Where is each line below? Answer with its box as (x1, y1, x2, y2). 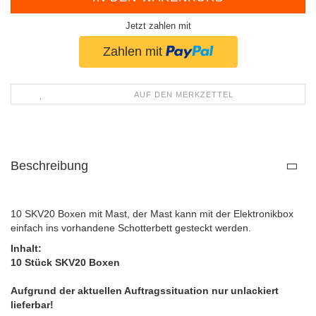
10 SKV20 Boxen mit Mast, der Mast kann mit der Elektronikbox (11, 207, 293, 219)
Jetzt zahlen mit (125, 21, 191, 32)
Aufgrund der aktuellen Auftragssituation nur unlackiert (11, 284, 279, 296)
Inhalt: (11, 242, 42, 254)
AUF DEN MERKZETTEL (134, 90, 234, 99)
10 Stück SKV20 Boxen (11, 256, 120, 268)
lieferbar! (11, 298, 54, 310)
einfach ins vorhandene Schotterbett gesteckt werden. (11, 221, 251, 233)
